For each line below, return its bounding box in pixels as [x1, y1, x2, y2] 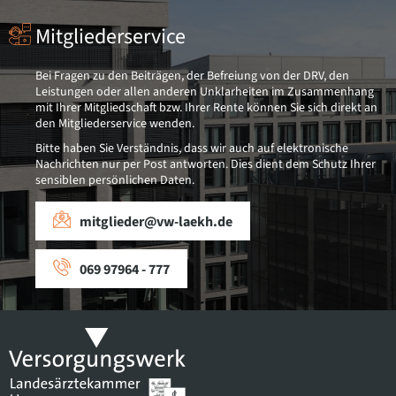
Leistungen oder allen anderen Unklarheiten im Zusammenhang [35, 83, 374, 101]
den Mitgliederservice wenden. [35, 115, 194, 133]
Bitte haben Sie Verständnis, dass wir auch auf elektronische [35, 140, 348, 157]
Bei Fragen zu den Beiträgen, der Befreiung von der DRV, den [35, 67, 349, 85]
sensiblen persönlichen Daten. [35, 171, 194, 189]
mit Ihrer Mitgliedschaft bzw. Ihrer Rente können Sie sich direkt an [35, 99, 377, 117]
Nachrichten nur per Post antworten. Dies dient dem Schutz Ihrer [35, 156, 376, 173]
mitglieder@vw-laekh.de [80, 212, 232, 232]
